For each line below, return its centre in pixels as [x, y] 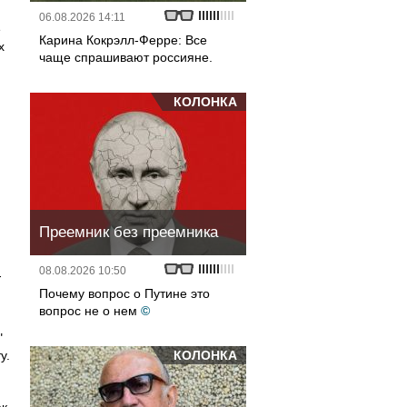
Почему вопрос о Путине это [124, 293]
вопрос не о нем [88, 311]
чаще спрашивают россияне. [126, 57]
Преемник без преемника [129, 232]
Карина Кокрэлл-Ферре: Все [123, 40]
